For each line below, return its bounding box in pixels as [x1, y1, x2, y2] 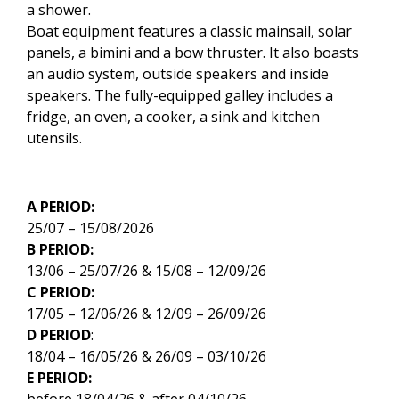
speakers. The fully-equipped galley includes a [27, 85, 333, 105]
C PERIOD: [27, 281, 94, 302]
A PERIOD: [27, 196, 94, 216]
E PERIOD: [27, 367, 92, 387]
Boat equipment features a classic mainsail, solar [27, 20, 352, 41]
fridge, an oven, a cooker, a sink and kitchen [27, 106, 320, 126]
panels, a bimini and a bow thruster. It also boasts [27, 42, 359, 62]
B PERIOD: [27, 239, 94, 259]
